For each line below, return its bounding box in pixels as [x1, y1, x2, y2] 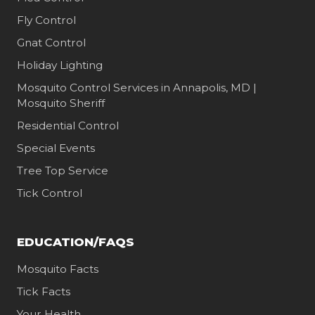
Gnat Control [16, 35, 86, 49]
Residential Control [16, 118, 119, 132]
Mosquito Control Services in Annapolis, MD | [16, 80, 257, 94]
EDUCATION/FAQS [16, 234, 134, 249]
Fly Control [16, 13, 76, 27]
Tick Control [16, 186, 82, 200]
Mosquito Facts [16, 262, 98, 276]
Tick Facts [16, 284, 70, 298]
